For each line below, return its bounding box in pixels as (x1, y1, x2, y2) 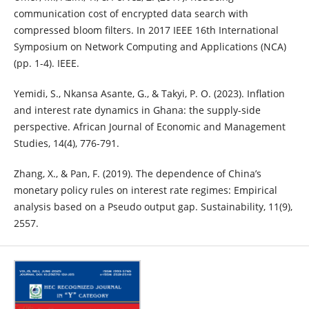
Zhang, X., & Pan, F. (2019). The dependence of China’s (13, 167, 261, 180)
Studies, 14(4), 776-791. (13, 136, 119, 150)
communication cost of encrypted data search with (13, 6, 248, 20)
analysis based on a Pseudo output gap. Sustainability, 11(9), (13, 200, 292, 213)
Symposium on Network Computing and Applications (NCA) (13, 39, 286, 53)
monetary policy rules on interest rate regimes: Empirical (13, 183, 277, 197)
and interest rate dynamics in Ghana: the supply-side (13, 103, 261, 117)
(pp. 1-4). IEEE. (13, 56, 79, 70)
